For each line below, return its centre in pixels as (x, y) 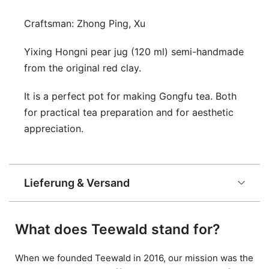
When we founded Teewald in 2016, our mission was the (134, 258)
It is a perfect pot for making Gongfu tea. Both (130, 96)
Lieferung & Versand (77, 183)
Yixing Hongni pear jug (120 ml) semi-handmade (134, 52)
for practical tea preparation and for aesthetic (129, 112)
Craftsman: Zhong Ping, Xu (85, 23)
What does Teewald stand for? (118, 229)
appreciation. (54, 128)
